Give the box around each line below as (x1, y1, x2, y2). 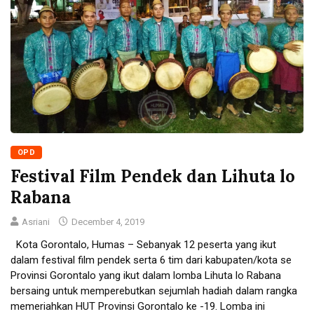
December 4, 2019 (69, 216, 144, 227)
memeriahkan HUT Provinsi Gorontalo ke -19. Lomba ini (11, 299, 265, 313)
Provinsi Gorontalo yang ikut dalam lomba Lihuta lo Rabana (11, 268, 281, 282)
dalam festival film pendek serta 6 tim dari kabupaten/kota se (11, 253, 292, 266)
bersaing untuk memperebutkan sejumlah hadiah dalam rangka (11, 284, 297, 297)
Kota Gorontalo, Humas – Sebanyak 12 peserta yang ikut (11, 238, 276, 251)
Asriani (22, 216, 50, 227)
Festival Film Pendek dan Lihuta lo (11, 165, 295, 187)
